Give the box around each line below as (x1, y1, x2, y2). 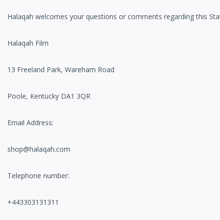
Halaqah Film (7, 38, 49, 48)
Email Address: (7, 118, 54, 128)
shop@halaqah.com (7, 144, 70, 154)
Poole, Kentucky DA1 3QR (7, 91, 90, 101)
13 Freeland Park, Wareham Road (7, 65, 114, 75)
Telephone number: (7, 171, 69, 181)
